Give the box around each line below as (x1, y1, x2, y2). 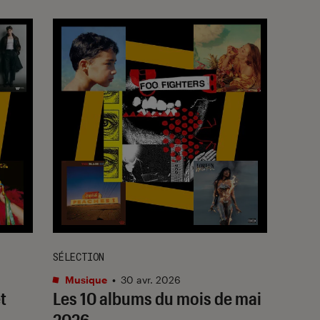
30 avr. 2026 (121, 273, 181, 286)
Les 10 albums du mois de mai (53, 287, 261, 309)
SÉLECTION (53, 249, 104, 264)
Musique (63, 273, 107, 286)
